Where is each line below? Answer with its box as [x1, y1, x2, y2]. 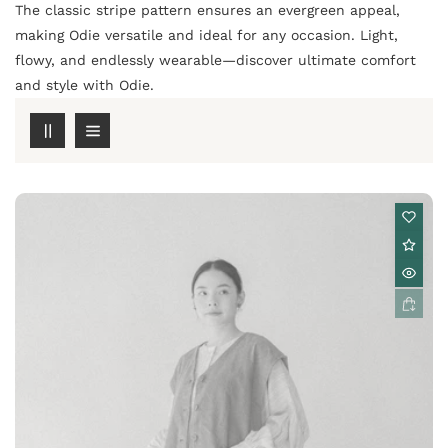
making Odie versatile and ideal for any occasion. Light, [15, 27, 398, 44]
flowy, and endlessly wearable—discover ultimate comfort [15, 52, 416, 69]
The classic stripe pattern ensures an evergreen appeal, [15, 2, 400, 19]
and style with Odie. [15, 77, 154, 94]
